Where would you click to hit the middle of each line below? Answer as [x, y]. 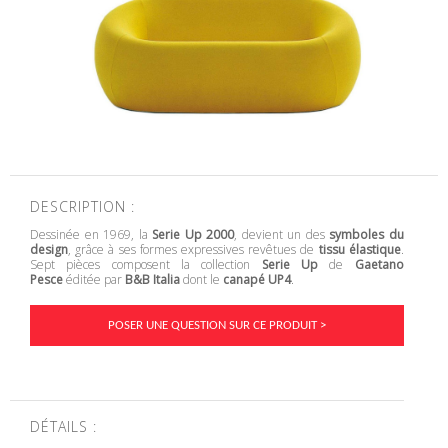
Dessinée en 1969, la [91, 234]
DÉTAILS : [63, 427]
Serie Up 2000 [193, 234]
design [49, 249]
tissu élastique [359, 249]
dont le [200, 279]
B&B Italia [151, 279]
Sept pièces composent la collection [146, 264]
